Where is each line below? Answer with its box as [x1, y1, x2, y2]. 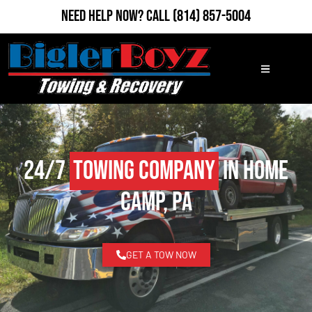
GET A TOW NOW [125, 249, 196, 261]
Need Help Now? [61, 6, 146, 26]
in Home [219, 155, 288, 187]
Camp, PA [120, 187, 192, 219]
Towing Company [73, 155, 215, 187]
